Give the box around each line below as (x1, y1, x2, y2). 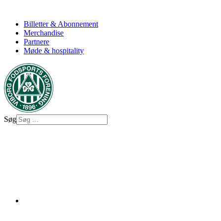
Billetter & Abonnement (24, 19, 98, 28)
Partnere (24, 37, 49, 46)
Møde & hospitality (24, 46, 84, 55)
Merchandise (24, 28, 64, 37)
